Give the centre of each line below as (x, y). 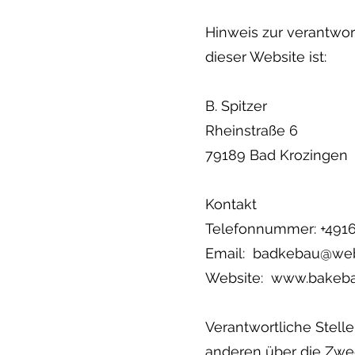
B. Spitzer (236, 106)
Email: (229, 253)
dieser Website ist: (266, 57)
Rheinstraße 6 (252, 130)
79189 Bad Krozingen (277, 155)
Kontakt (231, 204)
